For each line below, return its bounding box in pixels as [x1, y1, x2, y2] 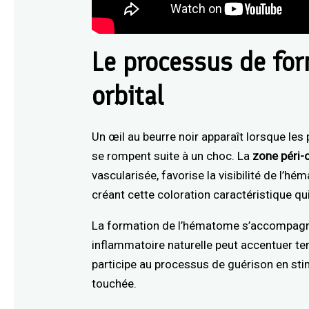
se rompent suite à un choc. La [92, 148, 253, 163]
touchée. [92, 276, 137, 290]
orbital [92, 79, 164, 112]
